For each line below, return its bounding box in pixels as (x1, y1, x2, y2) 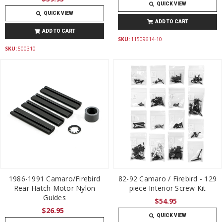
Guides (43, 192, 66, 202)
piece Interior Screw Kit (129, 183, 206, 193)
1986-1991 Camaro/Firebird (8, 173, 101, 183)
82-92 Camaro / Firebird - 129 (118, 173, 217, 183)
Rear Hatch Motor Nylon (13, 183, 96, 193)
